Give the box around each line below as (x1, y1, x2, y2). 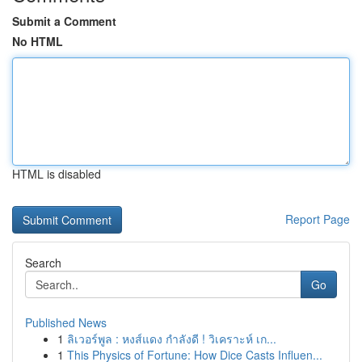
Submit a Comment (12, 13, 116, 29)
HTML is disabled (12, 166, 101, 182)
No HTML (12, 33, 63, 49)
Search (25, 255, 61, 271)
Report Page (285, 211, 350, 227)
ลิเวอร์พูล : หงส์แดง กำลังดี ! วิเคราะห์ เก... (67, 330, 276, 347)
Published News (25, 314, 107, 330)
